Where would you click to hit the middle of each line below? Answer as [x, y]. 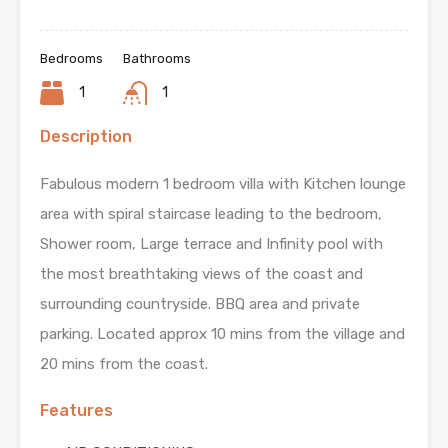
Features [76, 410]
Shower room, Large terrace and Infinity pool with [211, 244]
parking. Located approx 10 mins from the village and [222, 334]
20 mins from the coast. [124, 364]
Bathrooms [157, 58]
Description [86, 136]
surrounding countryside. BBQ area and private [200, 304]
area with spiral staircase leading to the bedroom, [211, 214]
